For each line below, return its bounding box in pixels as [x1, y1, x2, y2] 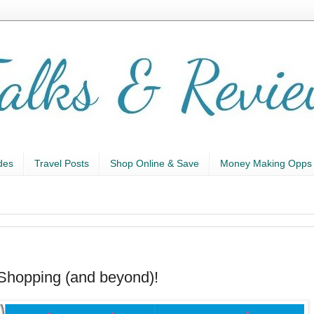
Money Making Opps [220, 158, 312, 170]
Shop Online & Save [110, 158, 199, 170]
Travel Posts [34, 158, 89, 170]
